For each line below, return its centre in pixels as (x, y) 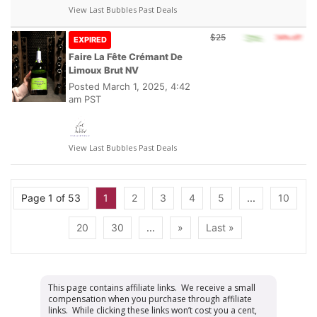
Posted (86, 86)
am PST (85, 99)
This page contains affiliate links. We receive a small (152, 287)
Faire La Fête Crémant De (126, 56)
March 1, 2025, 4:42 (146, 86)
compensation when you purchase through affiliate (150, 299)
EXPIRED (90, 39)
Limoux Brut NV (104, 70)
